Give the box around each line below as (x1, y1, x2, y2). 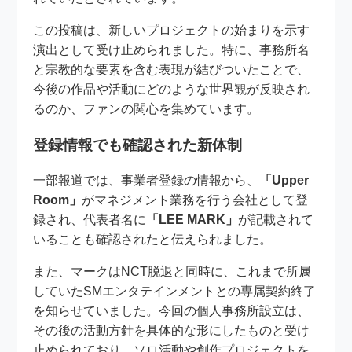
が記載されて (238, 213, 314, 227)
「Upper (259, 174, 310, 188)
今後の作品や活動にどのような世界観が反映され (33, 82, 310, 96)
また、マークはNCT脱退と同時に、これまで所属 (33, 265, 312, 279)
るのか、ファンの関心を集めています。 (33, 101, 260, 115)
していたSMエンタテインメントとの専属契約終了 (33, 284, 317, 299)
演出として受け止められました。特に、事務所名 (33, 42, 310, 57)
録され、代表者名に (33, 213, 147, 227)
